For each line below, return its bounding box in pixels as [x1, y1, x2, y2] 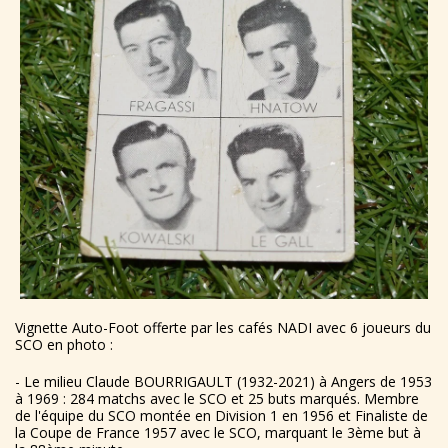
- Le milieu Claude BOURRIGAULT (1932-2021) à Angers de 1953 [15, 372, 432, 392]
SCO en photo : [15, 335, 113, 355]
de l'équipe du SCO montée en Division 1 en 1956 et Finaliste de [15, 406, 428, 426]
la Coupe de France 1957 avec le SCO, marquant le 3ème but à [15, 423, 421, 443]
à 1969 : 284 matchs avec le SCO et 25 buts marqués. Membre [15, 389, 419, 409]
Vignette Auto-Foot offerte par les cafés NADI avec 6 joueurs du [15, 318, 431, 338]
